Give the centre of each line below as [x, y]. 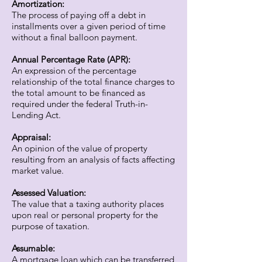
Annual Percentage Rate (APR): [71, 59]
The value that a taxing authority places [88, 204]
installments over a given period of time [89, 26]
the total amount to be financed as [78, 93]
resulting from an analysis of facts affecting [93, 159]
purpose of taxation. [51, 226]
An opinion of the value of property [80, 148]
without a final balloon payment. [75, 37]
